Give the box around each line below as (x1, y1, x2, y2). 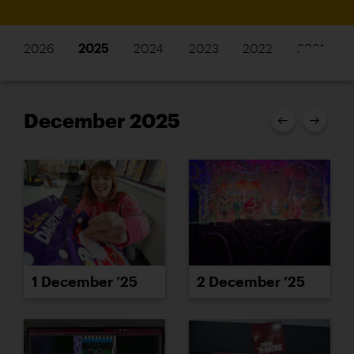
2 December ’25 (197, 273, 305, 291)
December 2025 (24, 108, 180, 132)
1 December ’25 (32, 273, 137, 291)
